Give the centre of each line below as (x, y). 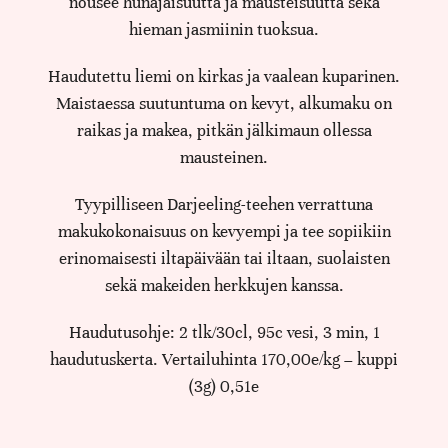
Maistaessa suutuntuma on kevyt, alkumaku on (224, 103)
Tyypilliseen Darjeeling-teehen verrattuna (224, 204)
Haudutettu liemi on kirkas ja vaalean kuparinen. (224, 76)
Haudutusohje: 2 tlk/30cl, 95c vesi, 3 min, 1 (224, 332)
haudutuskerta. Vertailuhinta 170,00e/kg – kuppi (224, 359)
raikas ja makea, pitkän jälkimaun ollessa (224, 130)
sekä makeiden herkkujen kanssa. (224, 285)
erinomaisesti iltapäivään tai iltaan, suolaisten (224, 258)
